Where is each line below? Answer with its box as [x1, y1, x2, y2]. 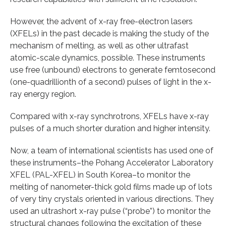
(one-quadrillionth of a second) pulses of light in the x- [10, 77, 211, 87]
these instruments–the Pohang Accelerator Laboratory [10, 157, 213, 167]
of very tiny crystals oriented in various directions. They [10, 194, 214, 204]
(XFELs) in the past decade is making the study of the [10, 28, 209, 38]
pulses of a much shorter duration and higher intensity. [10, 123, 210, 133]
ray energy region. [10, 89, 76, 99]
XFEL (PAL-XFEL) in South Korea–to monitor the [10, 169, 190, 180]
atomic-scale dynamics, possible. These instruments [10, 52, 205, 63]
